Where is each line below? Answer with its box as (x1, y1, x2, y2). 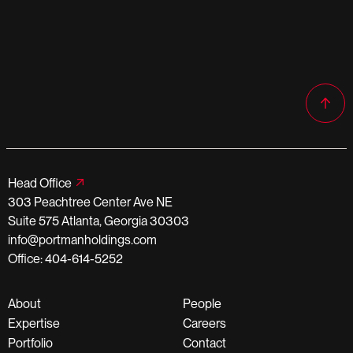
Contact (183, 335, 226, 351)
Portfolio (8, 335, 53, 351)
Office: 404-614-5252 (8, 251, 123, 266)
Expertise (8, 315, 60, 331)
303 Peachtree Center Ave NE (8, 194, 173, 210)
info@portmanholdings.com (8, 232, 157, 247)
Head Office (8, 175, 72, 191)
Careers (183, 315, 226, 331)
